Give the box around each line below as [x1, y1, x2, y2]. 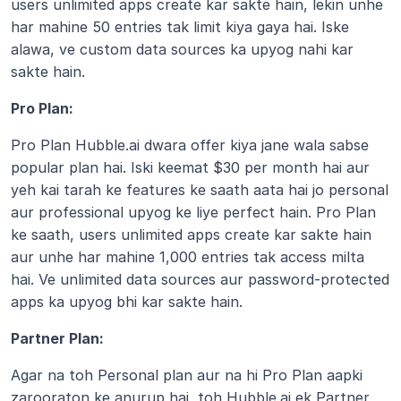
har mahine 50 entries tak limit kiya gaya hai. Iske [11, 18, 349, 36]
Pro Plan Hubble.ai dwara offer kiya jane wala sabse [11, 136, 369, 154]
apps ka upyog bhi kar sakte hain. [11, 293, 243, 311]
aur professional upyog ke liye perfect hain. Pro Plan [11, 203, 376, 221]
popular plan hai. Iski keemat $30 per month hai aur [11, 158, 370, 176]
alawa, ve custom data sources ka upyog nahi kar [11, 40, 354, 58]
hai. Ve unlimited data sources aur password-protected [11, 270, 389, 288]
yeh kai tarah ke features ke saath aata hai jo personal [11, 181, 388, 199]
